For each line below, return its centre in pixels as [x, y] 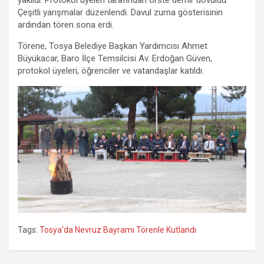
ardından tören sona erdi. [66, 24]
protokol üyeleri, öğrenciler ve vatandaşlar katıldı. [111, 70]
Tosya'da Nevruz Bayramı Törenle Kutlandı [118, 230]
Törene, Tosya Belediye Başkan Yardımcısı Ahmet [113, 46]
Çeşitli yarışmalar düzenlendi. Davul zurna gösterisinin [120, 12]
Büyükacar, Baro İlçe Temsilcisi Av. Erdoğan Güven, [115, 58]
